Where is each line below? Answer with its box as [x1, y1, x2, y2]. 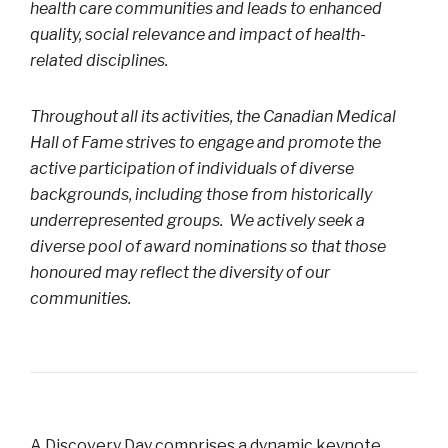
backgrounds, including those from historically [30, 184, 372, 204]
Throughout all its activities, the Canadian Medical [30, 106, 396, 126]
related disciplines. [30, 50, 168, 70]
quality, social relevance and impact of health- [30, 24, 366, 44]
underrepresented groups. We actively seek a [30, 210, 365, 230]
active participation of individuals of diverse [30, 158, 354, 178]
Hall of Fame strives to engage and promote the [30, 132, 381, 152]
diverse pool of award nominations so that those [30, 236, 386, 256]
